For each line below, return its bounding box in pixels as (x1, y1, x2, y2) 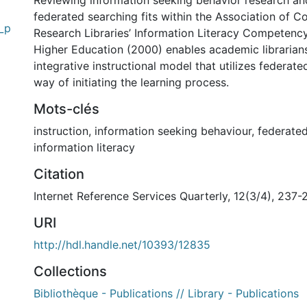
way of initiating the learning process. (34, 75, 229, 89)
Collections (34, 263, 107, 280)
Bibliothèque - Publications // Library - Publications (34, 286, 299, 300)
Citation (34, 166, 84, 182)
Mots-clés (34, 101, 99, 117)
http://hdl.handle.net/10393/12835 (34, 238, 210, 251)
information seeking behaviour (95, 124, 251, 138)
